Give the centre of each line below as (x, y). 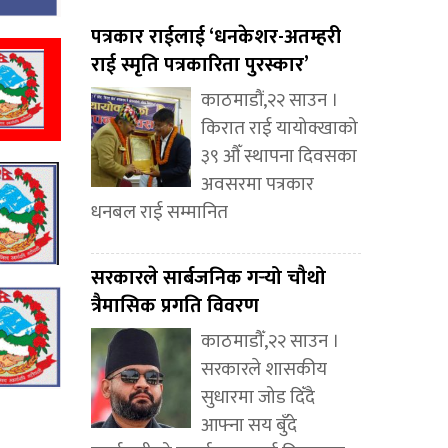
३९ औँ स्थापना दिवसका (279, 157)
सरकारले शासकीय (264, 370)
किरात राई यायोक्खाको (279, 129)
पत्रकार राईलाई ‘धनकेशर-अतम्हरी (216, 37)
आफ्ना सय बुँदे (249, 426)
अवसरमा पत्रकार (257, 185)
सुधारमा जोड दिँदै (258, 398)
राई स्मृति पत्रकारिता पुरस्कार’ (200, 65)
